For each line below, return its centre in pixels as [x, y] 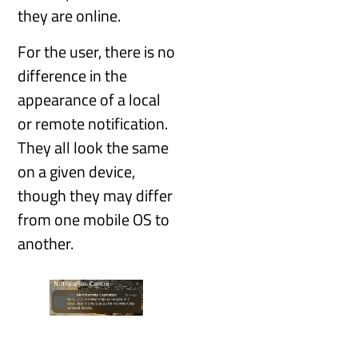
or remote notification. [93, 123]
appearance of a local [89, 99]
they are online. [70, 16]
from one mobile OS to [94, 219]
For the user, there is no [97, 51]
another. [46, 243]
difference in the [73, 75]
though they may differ [95, 195]
